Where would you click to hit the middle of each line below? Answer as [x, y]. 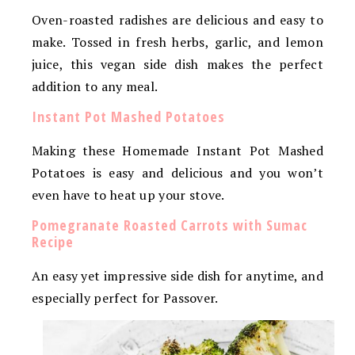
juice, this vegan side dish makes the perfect [177, 65]
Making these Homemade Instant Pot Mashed [177, 151]
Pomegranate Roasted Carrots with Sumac [170, 225]
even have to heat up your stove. [128, 195]
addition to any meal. [95, 87]
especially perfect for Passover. [125, 298]
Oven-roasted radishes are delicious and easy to [177, 20]
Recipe [53, 242]
